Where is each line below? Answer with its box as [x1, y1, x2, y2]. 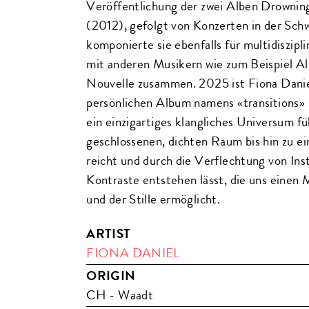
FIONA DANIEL [86, 243, 180, 263]
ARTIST [86, 224, 131, 243]
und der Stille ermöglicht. [86, 190, 221, 209]
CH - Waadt [86, 286, 154, 305]
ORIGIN [86, 266, 136, 286]
